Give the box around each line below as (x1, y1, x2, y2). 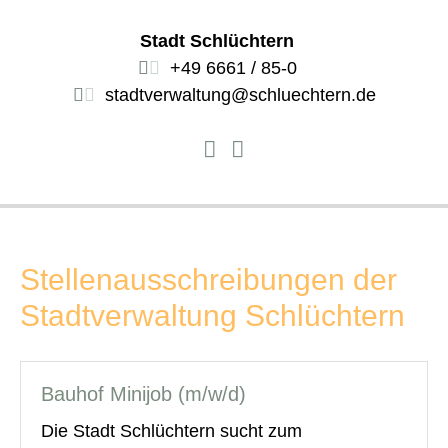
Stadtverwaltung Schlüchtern (20, 298, 405, 332)
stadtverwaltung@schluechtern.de (104, 85, 376, 106)
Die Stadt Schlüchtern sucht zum (41, 420, 302, 441)
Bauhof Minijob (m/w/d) (41, 382, 246, 405)
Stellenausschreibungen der (20, 262, 397, 296)
